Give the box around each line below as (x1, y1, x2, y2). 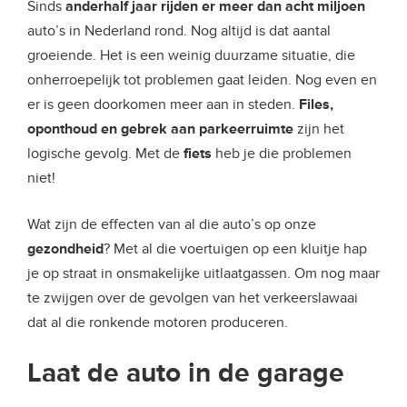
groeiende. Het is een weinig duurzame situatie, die (27, 46, 355, 65)
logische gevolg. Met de (27, 144, 184, 163)
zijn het (293, 120, 344, 138)
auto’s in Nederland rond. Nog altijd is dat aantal (27, 22, 331, 40)
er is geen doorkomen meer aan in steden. (27, 95, 299, 114)
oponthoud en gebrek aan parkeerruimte (27, 120, 293, 138)
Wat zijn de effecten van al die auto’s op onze (27, 215, 316, 233)
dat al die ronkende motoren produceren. (27, 313, 288, 332)
